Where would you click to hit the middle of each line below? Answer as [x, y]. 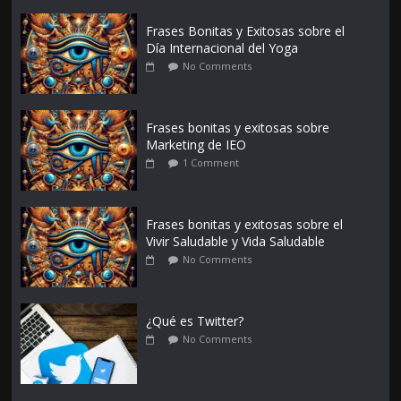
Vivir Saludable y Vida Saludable [236, 242]
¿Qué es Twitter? [195, 321]
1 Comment [211, 163]
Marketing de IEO [196, 145]
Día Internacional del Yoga [222, 48]
